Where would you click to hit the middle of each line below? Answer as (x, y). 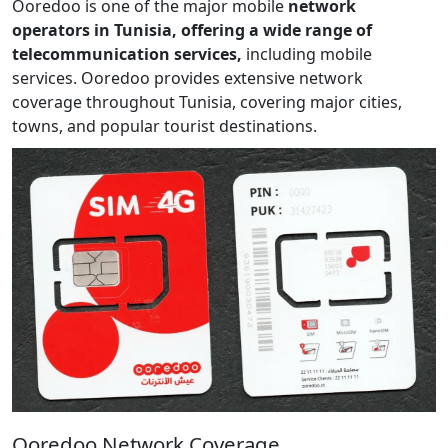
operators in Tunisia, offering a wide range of (192, 30)
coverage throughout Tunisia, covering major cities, (207, 102)
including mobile (307, 54)
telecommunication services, (127, 54)
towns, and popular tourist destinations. (164, 126)
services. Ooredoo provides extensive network (187, 78)
